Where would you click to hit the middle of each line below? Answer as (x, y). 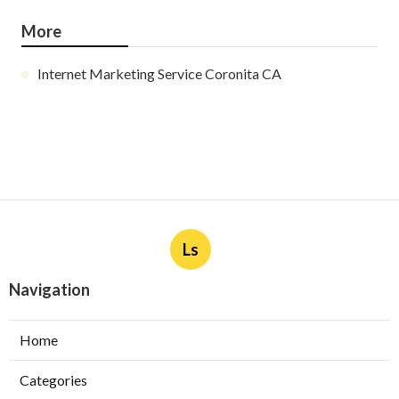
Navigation (49, 290)
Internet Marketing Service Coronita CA (159, 74)
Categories (53, 380)
